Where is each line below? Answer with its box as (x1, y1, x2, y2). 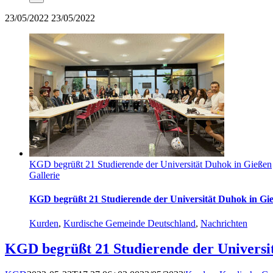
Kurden (29, 218, 58, 229)
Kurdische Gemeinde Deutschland (63, 218, 196, 229)
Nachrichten (200, 218, 247, 229)
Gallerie (29, 170, 60, 180)
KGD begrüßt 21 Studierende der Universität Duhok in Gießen (29, 159, 272, 169)
